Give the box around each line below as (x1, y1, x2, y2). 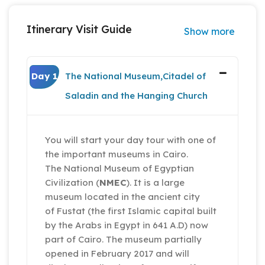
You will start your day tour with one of (45, 134, 216, 146)
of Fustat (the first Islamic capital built (45, 205, 216, 217)
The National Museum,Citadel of (65, 70, 206, 82)
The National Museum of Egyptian (45, 163, 194, 174)
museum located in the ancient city (45, 191, 200, 203)
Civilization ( (45, 177, 99, 189)
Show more (184, 25, 235, 38)
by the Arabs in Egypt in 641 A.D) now (45, 219, 208, 231)
